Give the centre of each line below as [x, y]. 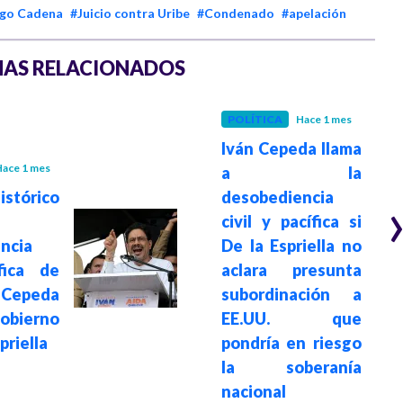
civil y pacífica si [291, 221]
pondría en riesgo [291, 342]
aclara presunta [291, 269]
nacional [254, 391]
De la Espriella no [291, 245]
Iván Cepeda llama [291, 148]
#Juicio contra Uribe [130, 13]
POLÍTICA [255, 119]
